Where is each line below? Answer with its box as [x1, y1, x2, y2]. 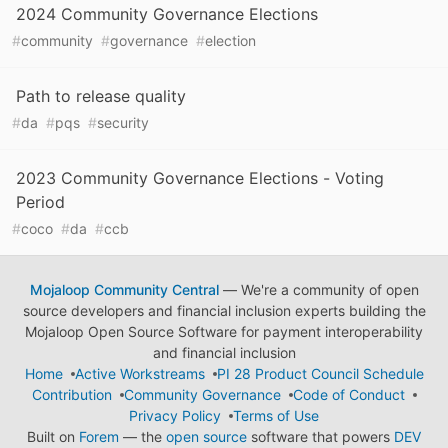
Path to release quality [16, 86, 186, 107]
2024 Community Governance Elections [16, 4, 318, 25]
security [97, 114, 149, 132]
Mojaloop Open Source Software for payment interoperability [25, 323, 423, 341]
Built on [27, 428, 79, 446]
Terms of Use [233, 407, 319, 425]
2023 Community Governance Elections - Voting [16, 168, 384, 189]
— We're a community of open [218, 281, 419, 299]
